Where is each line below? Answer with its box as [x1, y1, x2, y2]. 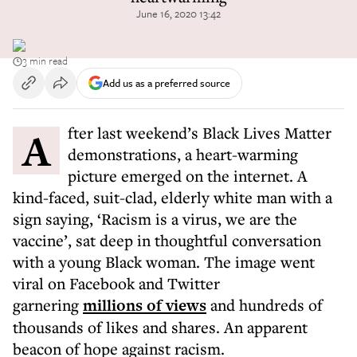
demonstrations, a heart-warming [68, 143, 298, 165]
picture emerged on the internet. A [68, 165, 308, 186]
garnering [13, 294, 83, 316]
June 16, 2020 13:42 [136, 6, 221, 22]
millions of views [83, 294, 206, 316]
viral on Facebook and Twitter [13, 273, 220, 294]
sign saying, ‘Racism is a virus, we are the [13, 208, 297, 229]
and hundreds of [206, 294, 323, 316]
